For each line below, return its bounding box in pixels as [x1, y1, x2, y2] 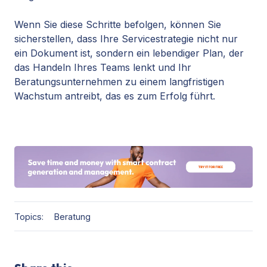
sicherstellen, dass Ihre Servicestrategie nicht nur [14, 33, 238, 45]
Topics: [14, 211, 44, 222]
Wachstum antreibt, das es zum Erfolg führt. [14, 90, 215, 103]
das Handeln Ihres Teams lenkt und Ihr [14, 61, 191, 74]
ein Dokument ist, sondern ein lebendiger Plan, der [14, 47, 244, 60]
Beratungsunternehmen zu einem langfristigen [14, 76, 224, 88]
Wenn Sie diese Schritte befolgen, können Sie [14, 18, 221, 31]
